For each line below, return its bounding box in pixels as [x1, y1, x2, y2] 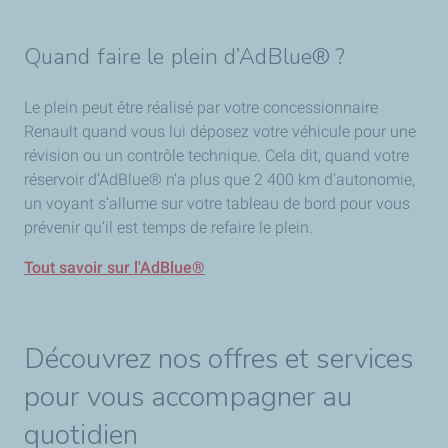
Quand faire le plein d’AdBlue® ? [24, 42, 346, 72]
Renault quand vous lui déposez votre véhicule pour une [24, 122, 416, 141]
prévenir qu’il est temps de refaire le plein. [24, 218, 317, 237]
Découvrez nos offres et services [24, 340, 414, 378]
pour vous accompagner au [24, 378, 353, 416]
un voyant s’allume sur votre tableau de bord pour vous [24, 194, 410, 213]
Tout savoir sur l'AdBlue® [24, 258, 205, 277]
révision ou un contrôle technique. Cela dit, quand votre [24, 146, 409, 165]
